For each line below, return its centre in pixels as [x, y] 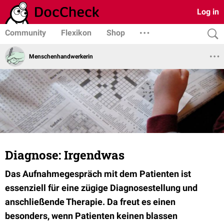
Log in [208, 12]
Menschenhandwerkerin [61, 56]
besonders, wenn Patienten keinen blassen [91, 216]
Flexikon [76, 33]
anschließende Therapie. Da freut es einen [90, 202]
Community [25, 33]
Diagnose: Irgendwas [65, 155]
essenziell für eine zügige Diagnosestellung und [101, 188]
